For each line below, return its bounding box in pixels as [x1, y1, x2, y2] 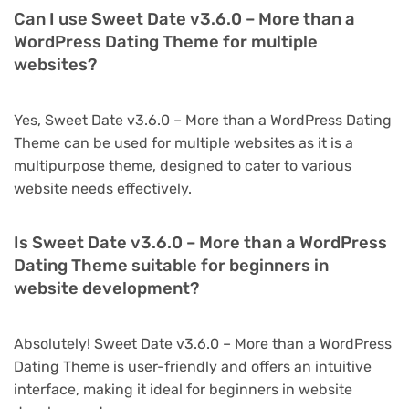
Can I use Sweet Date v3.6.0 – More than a [14, 8, 355, 29]
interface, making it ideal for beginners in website [14, 380, 352, 398]
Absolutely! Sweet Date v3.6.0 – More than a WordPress [14, 334, 392, 352]
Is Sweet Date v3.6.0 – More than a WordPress [14, 232, 387, 253]
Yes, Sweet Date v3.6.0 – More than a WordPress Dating [14, 110, 392, 129]
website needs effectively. [14, 179, 192, 197]
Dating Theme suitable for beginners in [14, 255, 329, 276]
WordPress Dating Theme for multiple [14, 31, 318, 52]
